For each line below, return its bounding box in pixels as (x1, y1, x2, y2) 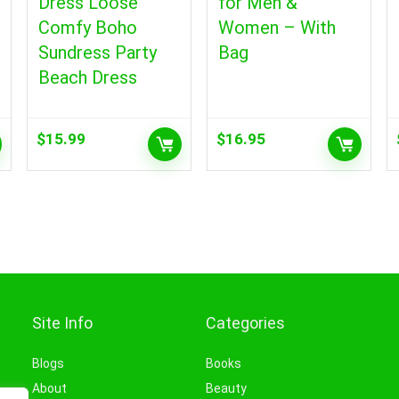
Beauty (206, 380, 248, 395)
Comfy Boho (37, 16, 137, 38)
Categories (206, 313, 286, 332)
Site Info (32, 313, 94, 332)
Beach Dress (37, 66, 137, 88)
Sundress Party (37, 41, 157, 63)
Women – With (218, 16, 337, 38)
